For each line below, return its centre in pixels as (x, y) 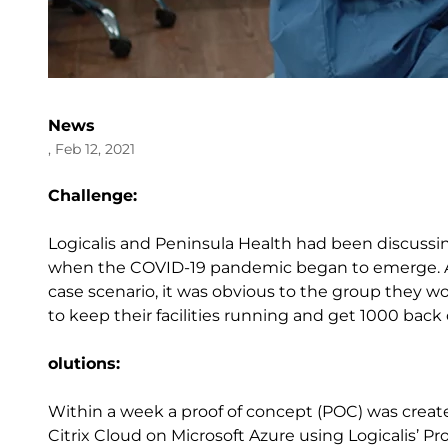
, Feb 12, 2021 (91, 149)
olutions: (84, 363)
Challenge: (92, 195)
